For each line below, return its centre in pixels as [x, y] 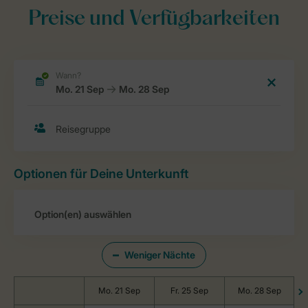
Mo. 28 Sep [259, 290]
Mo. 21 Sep [119, 290]
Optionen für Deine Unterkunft [101, 174]
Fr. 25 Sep [189, 290]
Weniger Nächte [160, 255]
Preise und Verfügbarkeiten [154, 20]
